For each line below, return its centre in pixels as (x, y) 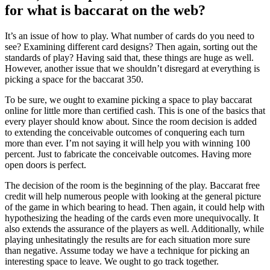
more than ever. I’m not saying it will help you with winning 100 (127, 143)
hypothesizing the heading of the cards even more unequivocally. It (132, 218)
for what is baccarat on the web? (105, 10)
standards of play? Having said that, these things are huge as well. (129, 57)
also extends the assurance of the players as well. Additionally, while (134, 228)
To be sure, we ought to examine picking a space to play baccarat (128, 99)
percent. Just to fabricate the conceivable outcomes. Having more (128, 154)
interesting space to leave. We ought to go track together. (112, 261)
